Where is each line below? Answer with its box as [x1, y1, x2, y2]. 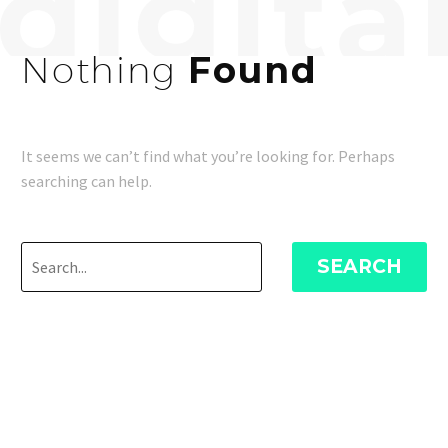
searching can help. [21, 171, 152, 192]
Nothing [21, 48, 177, 91]
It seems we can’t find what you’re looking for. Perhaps [21, 146, 395, 167]
